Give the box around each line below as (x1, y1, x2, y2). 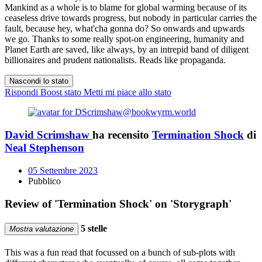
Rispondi (5, 87, 38, 98)
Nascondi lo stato (9, 77, 68, 86)
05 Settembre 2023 (28, 165, 98, 175)
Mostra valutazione (9, 224, 74, 233)
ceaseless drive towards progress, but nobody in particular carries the (5, 13, 257, 23)
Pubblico (28, 175, 61, 186)
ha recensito (92, 129, 152, 142)
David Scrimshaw (5, 129, 89, 142)
